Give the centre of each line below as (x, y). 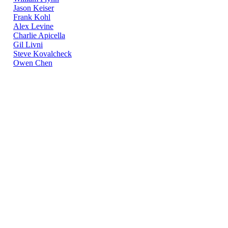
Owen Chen (33, 63)
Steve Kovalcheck (42, 54)
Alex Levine (33, 26)
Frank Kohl (32, 17)
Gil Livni (28, 45)
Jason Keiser (34, 8)
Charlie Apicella (39, 36)
